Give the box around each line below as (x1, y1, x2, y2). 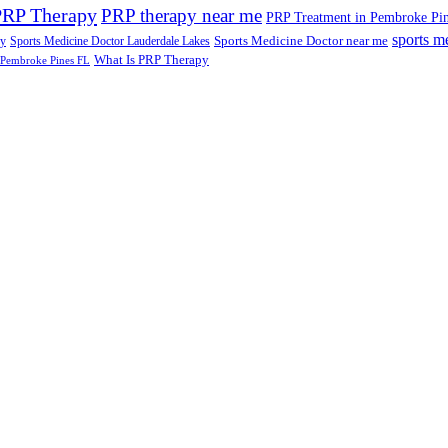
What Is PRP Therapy (94, 51, 209, 67)
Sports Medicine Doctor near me (214, 32, 388, 48)
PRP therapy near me (101, 4, 262, 26)
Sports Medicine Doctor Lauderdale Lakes (10, 33, 210, 48)
